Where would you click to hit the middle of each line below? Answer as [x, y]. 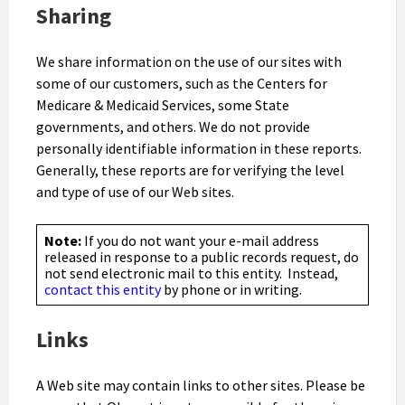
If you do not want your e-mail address [200, 240]
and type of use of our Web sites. [135, 191]
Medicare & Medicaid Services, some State [163, 104]
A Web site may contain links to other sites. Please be [201, 385]
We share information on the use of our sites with [189, 61]
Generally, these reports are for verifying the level [190, 170]
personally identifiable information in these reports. [199, 148]
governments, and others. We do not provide [173, 126]
